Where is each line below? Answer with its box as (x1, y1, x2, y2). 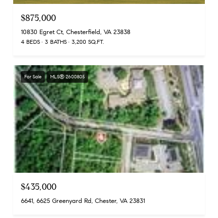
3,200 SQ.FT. (72, 37, 104, 45)
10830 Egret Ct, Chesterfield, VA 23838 (21, 28, 130, 36)
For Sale (24, 73, 41, 80)
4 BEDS (21, 37, 40, 45)
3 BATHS (45, 37, 67, 45)
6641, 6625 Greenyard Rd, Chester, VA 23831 (21, 197, 145, 205)
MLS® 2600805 (50, 73, 85, 80)
